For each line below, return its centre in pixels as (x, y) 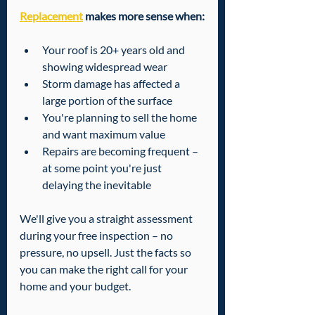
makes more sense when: (144, 16)
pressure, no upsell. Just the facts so (107, 252)
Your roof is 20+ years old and (115, 50)
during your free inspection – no (97, 236)
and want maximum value (104, 134)
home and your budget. (75, 286)
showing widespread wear (105, 67)
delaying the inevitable (97, 185)
